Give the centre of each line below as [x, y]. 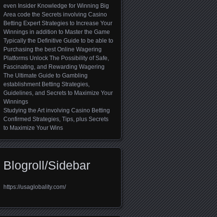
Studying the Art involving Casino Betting [57, 111]
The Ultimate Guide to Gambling [46, 76]
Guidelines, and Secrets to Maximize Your [58, 93]
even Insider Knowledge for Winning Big [56, 6]
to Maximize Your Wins [33, 128]
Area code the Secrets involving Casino [55, 15]
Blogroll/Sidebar [47, 165]
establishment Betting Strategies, [46, 85]
